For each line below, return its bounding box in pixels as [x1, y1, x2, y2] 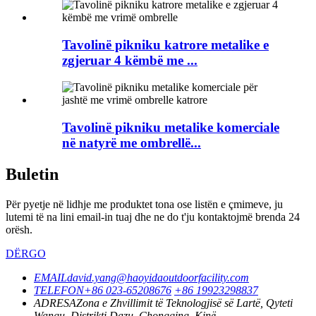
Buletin [6, 164, 59, 183]
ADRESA [34, 296, 76, 309]
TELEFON [34, 284, 84, 296]
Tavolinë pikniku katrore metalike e [62, 37, 269, 52]
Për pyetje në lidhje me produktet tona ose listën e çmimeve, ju [6, 197, 283, 210]
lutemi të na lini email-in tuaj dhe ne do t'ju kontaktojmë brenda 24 [6, 210, 300, 223]
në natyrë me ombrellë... [62, 135, 201, 151]
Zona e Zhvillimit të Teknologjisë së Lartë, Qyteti [76, 296, 293, 309]
